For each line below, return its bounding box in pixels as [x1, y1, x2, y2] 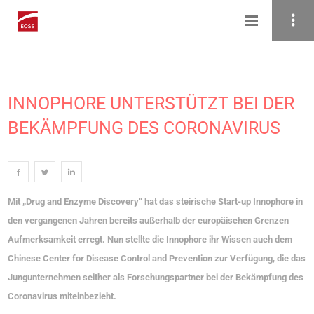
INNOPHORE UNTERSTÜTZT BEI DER [8, 93, 295, 114]
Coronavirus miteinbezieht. [8, 291, 117, 301]
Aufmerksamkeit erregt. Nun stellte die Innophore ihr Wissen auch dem [8, 234, 293, 245]
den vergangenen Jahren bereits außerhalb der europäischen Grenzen [8, 215, 289, 226]
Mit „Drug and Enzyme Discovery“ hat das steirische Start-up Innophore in [8, 196, 303, 207]
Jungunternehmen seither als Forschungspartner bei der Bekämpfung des [8, 272, 304, 282]
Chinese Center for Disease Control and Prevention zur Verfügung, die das [8, 253, 306, 264]
